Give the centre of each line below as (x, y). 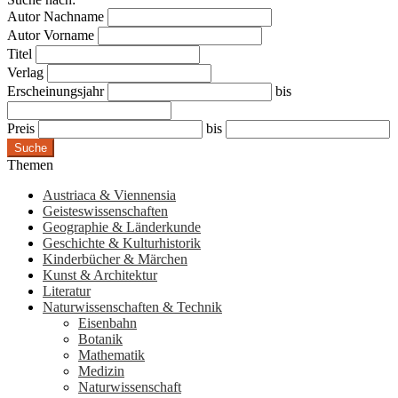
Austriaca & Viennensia (109, 195)
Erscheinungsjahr (56, 92)
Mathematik (111, 355)
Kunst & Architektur (100, 275)
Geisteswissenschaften (105, 211)
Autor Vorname (51, 36)
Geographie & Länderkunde (122, 227)
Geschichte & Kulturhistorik (122, 243)
